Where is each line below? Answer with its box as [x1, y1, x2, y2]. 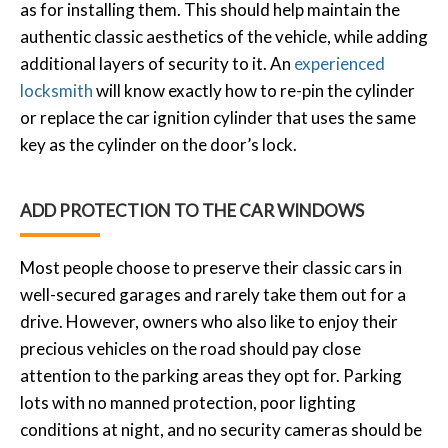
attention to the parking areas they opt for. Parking [20, 364, 402, 386]
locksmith [20, 79, 93, 101]
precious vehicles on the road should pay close [20, 337, 361, 359]
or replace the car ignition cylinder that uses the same [20, 106, 416, 128]
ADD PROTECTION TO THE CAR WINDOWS [20, 199, 364, 221]
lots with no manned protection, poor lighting [20, 391, 356, 413]
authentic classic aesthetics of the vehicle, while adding [20, 25, 428, 47]
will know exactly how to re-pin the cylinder [93, 79, 415, 101]
